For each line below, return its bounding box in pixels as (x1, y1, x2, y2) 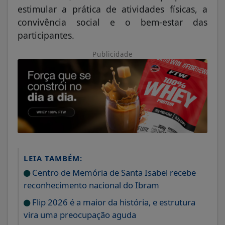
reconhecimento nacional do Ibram (24, 179, 159, 191)
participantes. (18, 29, 74, 42)
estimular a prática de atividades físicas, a (18, 3, 207, 16)
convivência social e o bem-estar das (18, 16, 207, 29)
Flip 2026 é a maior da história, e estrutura (30, 196, 195, 208)
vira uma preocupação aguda (24, 209, 136, 221)
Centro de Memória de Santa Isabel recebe (30, 167, 196, 179)
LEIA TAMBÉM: (24, 153, 82, 164)
